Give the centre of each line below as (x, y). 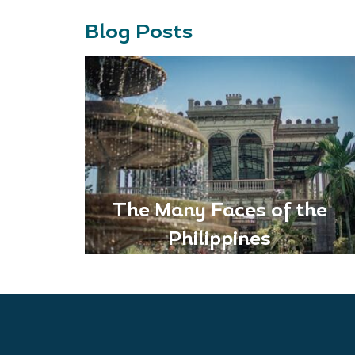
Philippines (220, 240)
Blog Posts (139, 33)
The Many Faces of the (220, 212)
